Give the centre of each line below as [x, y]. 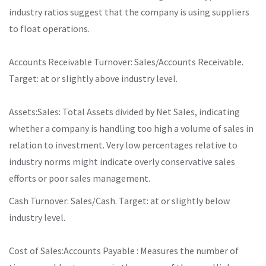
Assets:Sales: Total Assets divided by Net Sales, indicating [124, 111]
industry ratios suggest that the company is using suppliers [129, 12]
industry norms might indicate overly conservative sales [122, 161]
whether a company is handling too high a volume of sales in [131, 128]
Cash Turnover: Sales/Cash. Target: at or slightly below [119, 200]
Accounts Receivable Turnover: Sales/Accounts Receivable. [126, 61]
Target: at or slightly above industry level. [93, 78]
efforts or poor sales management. [80, 178]
